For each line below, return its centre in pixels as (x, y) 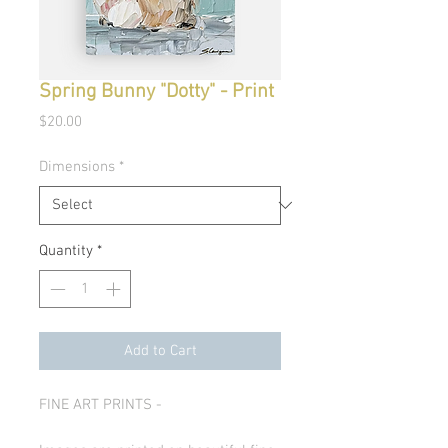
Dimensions (77, 166)
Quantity (66, 250)
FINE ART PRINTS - (102, 405)
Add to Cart (160, 351)
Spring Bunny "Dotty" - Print (156, 91)
